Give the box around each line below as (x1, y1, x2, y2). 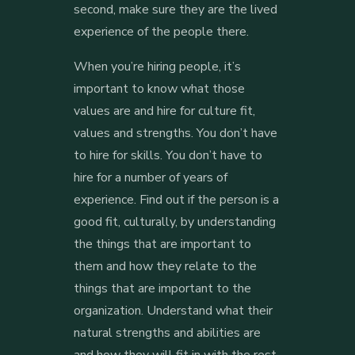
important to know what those (73, 79, 245, 97)
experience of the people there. (73, 22, 249, 40)
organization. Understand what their (73, 301, 273, 319)
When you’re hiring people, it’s (73, 57, 241, 75)
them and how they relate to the (73, 257, 257, 275)
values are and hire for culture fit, (73, 101, 255, 120)
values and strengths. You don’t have (73, 124, 277, 142)
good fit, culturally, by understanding (73, 212, 276, 231)
